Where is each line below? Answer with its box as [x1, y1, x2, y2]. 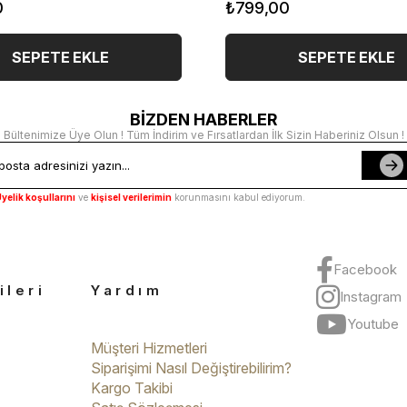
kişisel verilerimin [91, 192, 172, 203]
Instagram [340, 288, 402, 306]
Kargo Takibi [91, 378, 173, 397]
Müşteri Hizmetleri [91, 338, 207, 357]
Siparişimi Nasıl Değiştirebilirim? [91, 358, 292, 377]
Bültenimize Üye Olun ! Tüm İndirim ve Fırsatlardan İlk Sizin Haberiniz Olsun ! [3, 127, 404, 142]
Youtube [347, 315, 399, 333]
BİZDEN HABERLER [130, 109, 277, 129]
